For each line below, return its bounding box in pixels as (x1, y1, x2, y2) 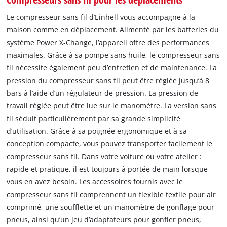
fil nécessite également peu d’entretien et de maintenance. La (7, 63, 217, 73)
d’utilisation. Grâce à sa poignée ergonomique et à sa (7, 126, 187, 136)
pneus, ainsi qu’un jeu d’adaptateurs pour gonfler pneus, (7, 215, 202, 225)
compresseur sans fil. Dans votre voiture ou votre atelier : (7, 152, 202, 162)
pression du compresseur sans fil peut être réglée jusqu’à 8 (7, 75, 210, 86)
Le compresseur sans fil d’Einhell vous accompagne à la (7, 12, 196, 22)
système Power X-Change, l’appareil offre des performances (7, 37, 210, 48)
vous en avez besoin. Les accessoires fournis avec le (7, 177, 183, 187)
